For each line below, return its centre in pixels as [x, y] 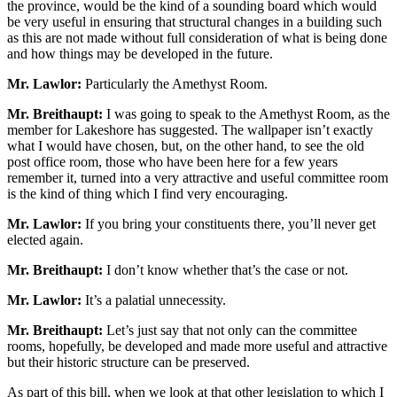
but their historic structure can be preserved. [128, 362]
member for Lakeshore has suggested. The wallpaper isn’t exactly [190, 130]
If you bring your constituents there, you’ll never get [229, 224]
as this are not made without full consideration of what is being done [197, 38]
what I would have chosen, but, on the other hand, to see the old [186, 146]
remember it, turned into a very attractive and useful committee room [198, 178]
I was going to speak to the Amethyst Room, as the [246, 114]
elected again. [45, 240]
